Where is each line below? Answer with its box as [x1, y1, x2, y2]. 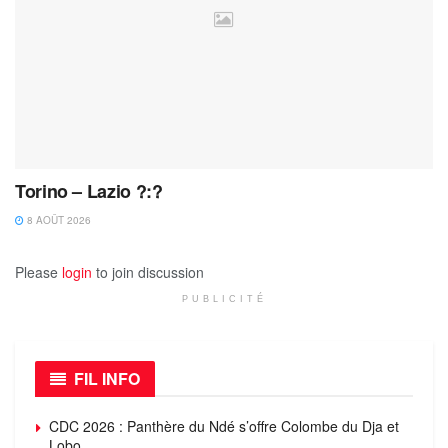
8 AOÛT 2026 [24, 212, 91, 227]
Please [15, 261, 62, 282]
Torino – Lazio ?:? [15, 177, 163, 204]
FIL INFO [74, 366, 140, 390]
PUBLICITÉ [181, 293, 267, 304]
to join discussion [92, 261, 204, 282]
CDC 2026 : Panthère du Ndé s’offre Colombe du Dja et [49, 415, 399, 436]
